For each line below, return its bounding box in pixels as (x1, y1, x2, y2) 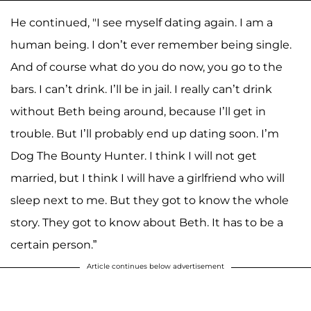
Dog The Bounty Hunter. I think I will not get (10, 149, 257, 162)
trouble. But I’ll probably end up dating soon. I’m (10, 126, 279, 140)
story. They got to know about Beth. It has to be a (10, 215, 283, 229)
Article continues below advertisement (87, 261, 224, 271)
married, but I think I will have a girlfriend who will (10, 171, 285, 185)
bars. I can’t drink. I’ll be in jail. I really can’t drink (10, 82, 272, 96)
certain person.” (10, 237, 96, 251)
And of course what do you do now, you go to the (10, 60, 283, 74)
